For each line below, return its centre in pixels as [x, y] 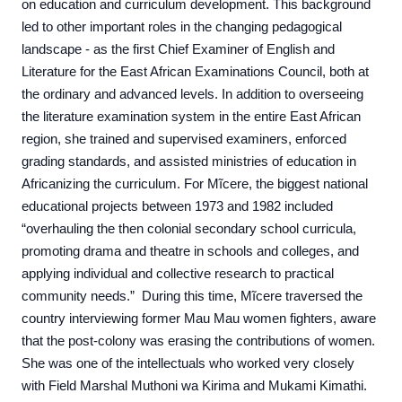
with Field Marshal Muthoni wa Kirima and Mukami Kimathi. [194, 386]
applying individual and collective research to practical [178, 274]
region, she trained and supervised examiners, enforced [184, 139]
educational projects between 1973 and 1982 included [177, 206]
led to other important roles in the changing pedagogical [182, 27]
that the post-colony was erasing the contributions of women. [200, 341]
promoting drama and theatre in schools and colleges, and [190, 251]
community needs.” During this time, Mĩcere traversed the [192, 296]
